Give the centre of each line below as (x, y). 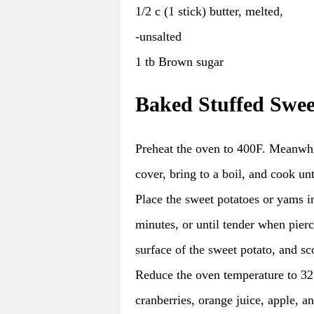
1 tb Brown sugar (179, 61)
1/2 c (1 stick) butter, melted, (209, 11)
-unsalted (158, 36)
